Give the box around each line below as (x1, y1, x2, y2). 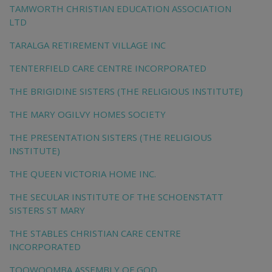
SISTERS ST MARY (9, 204, 85, 217)
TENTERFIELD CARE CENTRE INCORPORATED (9, 62, 206, 75)
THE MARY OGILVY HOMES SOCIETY (9, 108, 166, 121)
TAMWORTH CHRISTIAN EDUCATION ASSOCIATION (9, 2, 231, 15)
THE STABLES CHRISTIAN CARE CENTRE (9, 227, 181, 240)
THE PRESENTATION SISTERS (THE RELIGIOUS (9, 131, 212, 144)
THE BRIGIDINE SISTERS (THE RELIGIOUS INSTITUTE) (9, 85, 243, 98)
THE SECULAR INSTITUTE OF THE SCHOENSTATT (9, 191, 223, 203)
